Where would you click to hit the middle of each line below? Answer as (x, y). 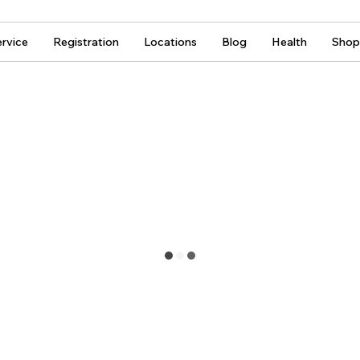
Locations (170, 42)
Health (289, 42)
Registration (86, 42)
